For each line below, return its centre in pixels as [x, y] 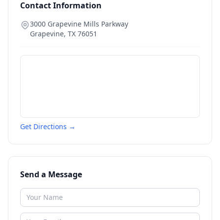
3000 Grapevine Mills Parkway [79, 24]
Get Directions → [48, 126]
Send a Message [51, 174]
